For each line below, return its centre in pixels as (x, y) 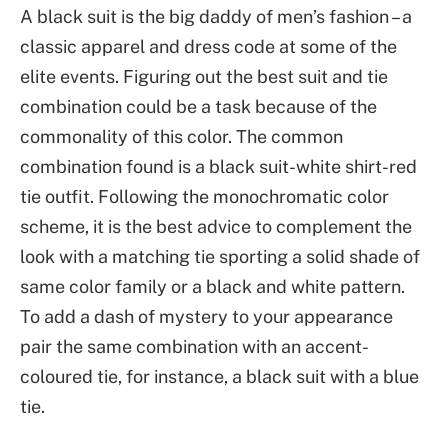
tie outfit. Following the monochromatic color (204, 196)
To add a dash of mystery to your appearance (206, 316)
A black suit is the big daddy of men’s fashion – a (216, 16)
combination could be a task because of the (198, 106)
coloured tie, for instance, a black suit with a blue (219, 376)
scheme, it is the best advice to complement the (216, 226)
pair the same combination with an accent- (194, 346)
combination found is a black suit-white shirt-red (218, 166)
